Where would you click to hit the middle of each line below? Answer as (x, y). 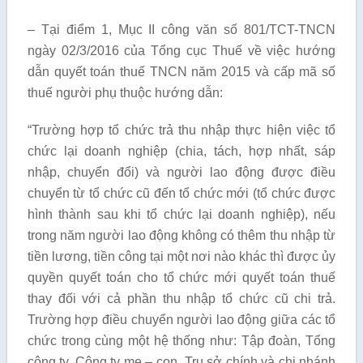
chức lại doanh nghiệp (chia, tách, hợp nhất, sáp (181, 151)
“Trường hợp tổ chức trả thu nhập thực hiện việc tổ (181, 130)
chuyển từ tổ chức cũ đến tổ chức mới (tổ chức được (181, 193)
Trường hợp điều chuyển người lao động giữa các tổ (181, 320)
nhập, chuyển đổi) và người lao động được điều (181, 172)
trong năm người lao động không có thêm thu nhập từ (181, 235)
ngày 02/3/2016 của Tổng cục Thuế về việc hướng (181, 51)
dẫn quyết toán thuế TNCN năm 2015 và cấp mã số (181, 72)
